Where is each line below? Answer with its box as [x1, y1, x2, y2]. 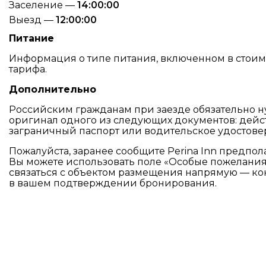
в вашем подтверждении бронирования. [9, 178, 217, 189]
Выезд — [9, 14, 56, 26]
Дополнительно [9, 84, 96, 95]
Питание [9, 33, 54, 44]
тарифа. [9, 64, 47, 75]
